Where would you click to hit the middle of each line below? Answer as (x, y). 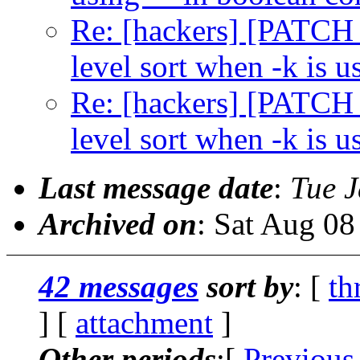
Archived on (118, 223)
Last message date (156, 187)
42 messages (119, 286)
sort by (246, 286)
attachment (144, 322)
